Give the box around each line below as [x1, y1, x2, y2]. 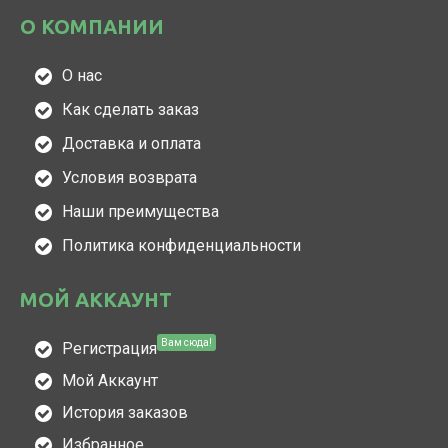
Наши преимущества [62, 202, 219, 221]
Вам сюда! [161, 336, 212, 348]
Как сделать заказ [62, 100, 199, 119]
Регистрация [62, 339, 157, 358]
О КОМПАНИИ [20, 15, 164, 38]
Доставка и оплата [62, 134, 201, 153]
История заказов [62, 403, 188, 422]
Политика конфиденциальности [62, 236, 301, 255]
